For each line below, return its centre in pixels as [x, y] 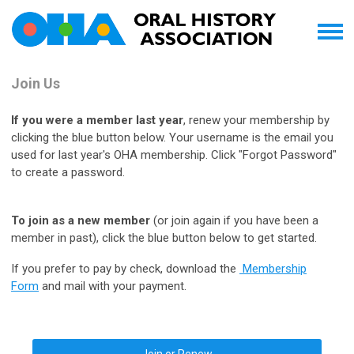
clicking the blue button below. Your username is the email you [172, 137]
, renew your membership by [256, 120]
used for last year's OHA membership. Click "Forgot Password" [174, 155]
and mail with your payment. [113, 286]
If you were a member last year [97, 120]
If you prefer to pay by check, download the [125, 269]
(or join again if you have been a [234, 220]
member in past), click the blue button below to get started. [164, 238]
